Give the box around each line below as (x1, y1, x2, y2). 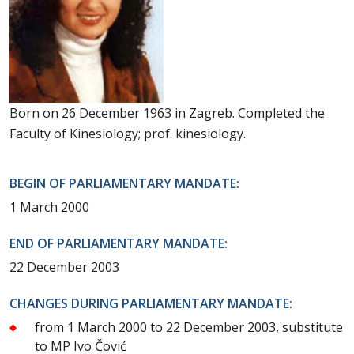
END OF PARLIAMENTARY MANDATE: (9, 235, 228, 253)
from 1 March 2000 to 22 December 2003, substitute (35, 318, 343, 337)
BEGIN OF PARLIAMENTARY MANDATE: (9, 175, 239, 193)
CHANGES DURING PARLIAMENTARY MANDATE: (9, 295, 292, 313)
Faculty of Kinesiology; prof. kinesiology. (9, 125, 246, 143)
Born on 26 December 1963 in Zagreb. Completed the (9, 104, 325, 122)
